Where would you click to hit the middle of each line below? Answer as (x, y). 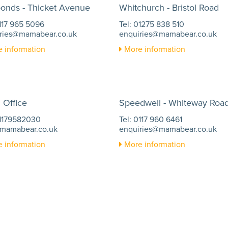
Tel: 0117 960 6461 (151, 119)
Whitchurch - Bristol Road (169, 8)
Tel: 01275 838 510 (152, 24)
